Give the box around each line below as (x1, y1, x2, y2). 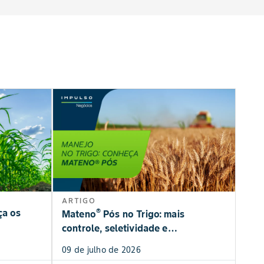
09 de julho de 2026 (62, 245, 141, 256)
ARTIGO (62, 196, 96, 206)
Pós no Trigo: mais (101, 208, 184, 220)
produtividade (62, 236, 126, 249)
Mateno (62, 208, 96, 220)
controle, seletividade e (62, 222, 168, 235)
